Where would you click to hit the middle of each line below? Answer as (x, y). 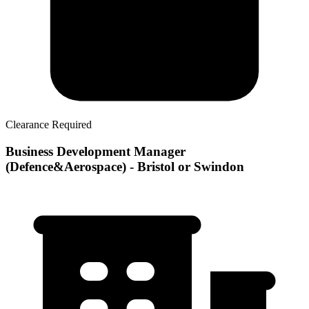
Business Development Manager (96, 152)
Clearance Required (49, 125)
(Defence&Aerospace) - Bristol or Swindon (125, 167)
